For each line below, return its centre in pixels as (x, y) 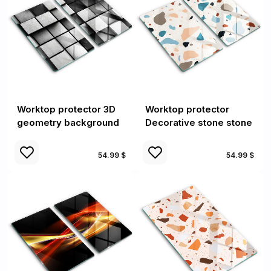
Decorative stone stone (199, 122)
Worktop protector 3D (66, 109)
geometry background (68, 122)
